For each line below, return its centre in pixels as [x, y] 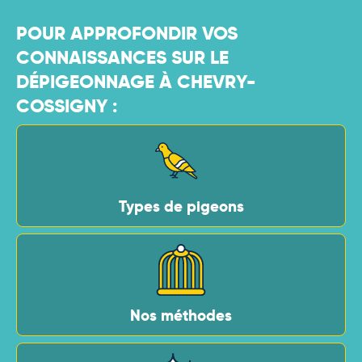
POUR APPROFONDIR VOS [127, 33]
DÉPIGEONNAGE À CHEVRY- [136, 81]
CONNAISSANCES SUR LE [122, 57]
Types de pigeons [181, 206]
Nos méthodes [181, 315]
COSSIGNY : [67, 105]
